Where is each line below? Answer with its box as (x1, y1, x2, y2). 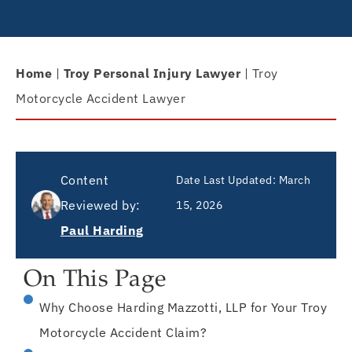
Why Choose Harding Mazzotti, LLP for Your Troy (39, 299, 327, 315)
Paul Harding (60, 222, 144, 238)
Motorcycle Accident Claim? (39, 324, 207, 340)
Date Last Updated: (176, 172, 276, 187)
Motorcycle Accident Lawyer (16, 90, 185, 106)
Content (60, 171, 109, 188)
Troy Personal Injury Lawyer (63, 64, 240, 81)
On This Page (24, 268, 166, 292)
